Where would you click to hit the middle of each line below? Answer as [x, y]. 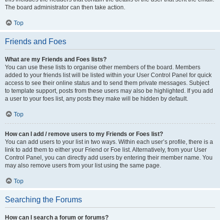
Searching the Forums [43, 200]
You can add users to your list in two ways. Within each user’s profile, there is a [109, 142]
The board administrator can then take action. [65, 7]
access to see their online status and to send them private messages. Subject [107, 83]
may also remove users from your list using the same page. [83, 165]
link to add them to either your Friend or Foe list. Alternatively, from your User [106, 150]
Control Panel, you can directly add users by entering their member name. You [109, 158]
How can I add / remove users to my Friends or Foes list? [84, 134]
